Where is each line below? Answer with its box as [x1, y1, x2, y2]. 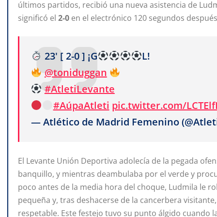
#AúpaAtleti [53, 99, 109, 112]
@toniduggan [44, 66, 107, 79]
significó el [18, 13, 58, 24]
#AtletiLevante [44, 82, 115, 96]
